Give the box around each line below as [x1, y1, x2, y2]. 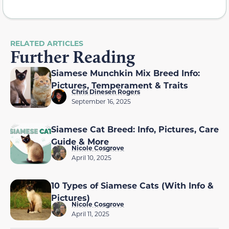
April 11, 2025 [72, 210, 109, 218]
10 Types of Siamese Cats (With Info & [51, 180, 214, 191]
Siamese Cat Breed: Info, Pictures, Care [51, 124, 219, 135]
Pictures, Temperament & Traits [51, 80, 188, 91]
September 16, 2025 [72, 97, 131, 106]
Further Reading [10, 46, 135, 68]
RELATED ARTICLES [10, 38, 83, 49]
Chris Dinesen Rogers [72, 87, 140, 96]
